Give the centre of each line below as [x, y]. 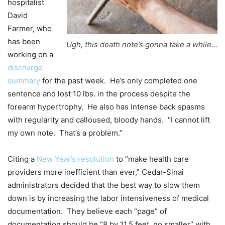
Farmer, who [30, 29]
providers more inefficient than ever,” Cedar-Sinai [96, 172]
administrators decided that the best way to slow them [104, 185]
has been [24, 42]
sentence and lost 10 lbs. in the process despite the [99, 94]
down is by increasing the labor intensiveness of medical [108, 198]
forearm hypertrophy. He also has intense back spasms [106, 107]
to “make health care [151, 159]
